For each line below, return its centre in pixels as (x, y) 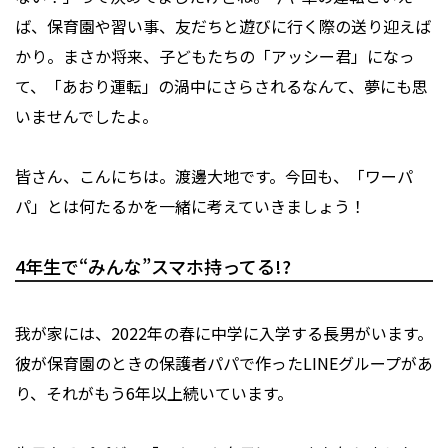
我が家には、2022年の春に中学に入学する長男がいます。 (224, 333)
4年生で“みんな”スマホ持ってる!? (153, 266)
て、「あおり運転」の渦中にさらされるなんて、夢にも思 (221, 86)
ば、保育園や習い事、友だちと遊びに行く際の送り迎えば (223, 26)
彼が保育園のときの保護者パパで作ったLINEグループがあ (224, 363)
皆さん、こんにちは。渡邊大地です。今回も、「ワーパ (214, 176)
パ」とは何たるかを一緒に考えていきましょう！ (190, 206)
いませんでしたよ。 (86, 116)
